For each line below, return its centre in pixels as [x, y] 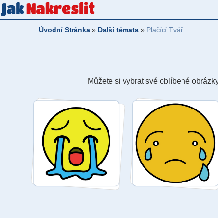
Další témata [118, 30]
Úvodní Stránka [64, 30]
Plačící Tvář [165, 30]
